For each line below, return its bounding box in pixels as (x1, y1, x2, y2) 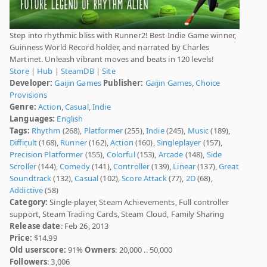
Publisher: (103, 77, 144, 89)
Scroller (10, 161, 37, 172)
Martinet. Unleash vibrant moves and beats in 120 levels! (10, 54, 215, 65)
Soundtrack (10, 173, 52, 184)
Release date (10, 221, 61, 232)
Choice (195, 77, 221, 89)
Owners (85, 244, 116, 256)
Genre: (10, 101, 36, 113)
